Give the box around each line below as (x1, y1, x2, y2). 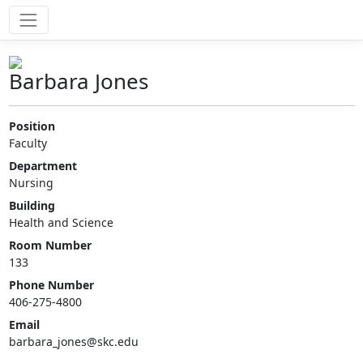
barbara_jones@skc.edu (8, 334, 139, 350)
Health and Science (8, 215, 113, 231)
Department (8, 158, 77, 174)
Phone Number (8, 277, 94, 293)
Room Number (8, 237, 92, 254)
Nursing (8, 175, 53, 191)
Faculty (8, 135, 47, 152)
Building (8, 198, 55, 214)
